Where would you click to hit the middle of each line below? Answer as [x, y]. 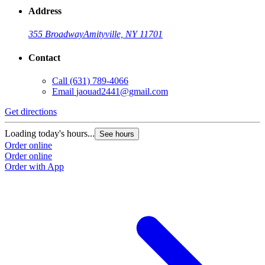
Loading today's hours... [50, 133]
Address [45, 11]
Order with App [34, 166]
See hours [117, 134]
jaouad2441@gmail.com [122, 91]
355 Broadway [56, 34]
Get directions [31, 111]
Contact [44, 57]
